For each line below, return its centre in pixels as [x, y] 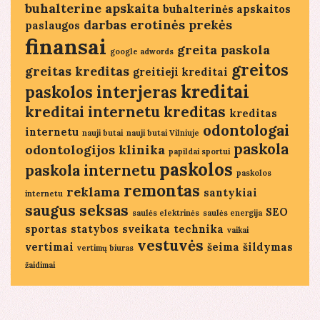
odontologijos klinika [95, 149]
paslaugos [52, 25]
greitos [260, 70]
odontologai [246, 130]
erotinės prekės [181, 24]
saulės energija [232, 212]
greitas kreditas [77, 71]
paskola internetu [90, 170]
